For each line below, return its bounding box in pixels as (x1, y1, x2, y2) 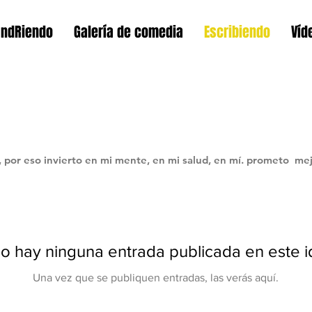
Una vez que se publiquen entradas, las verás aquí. (33, 272, 279, 283)
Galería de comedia (74, 22, 183, 42)
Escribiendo (204, 22, 270, 42)
